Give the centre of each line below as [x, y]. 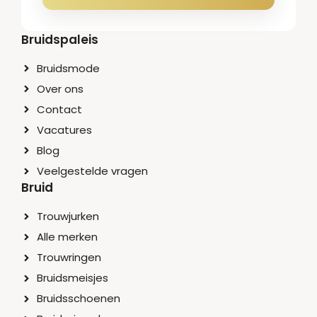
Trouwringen [69, 258]
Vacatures [65, 129]
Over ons [60, 88]
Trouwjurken [68, 216]
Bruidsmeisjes [73, 278]
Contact [60, 109]
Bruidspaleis [60, 39]
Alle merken [68, 237]
